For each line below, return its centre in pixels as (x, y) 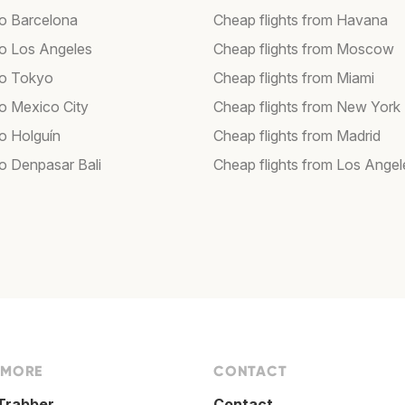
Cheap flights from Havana (301, 20)
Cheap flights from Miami (294, 78)
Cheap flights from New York (307, 107)
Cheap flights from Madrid (297, 136)
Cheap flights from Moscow (304, 49)
